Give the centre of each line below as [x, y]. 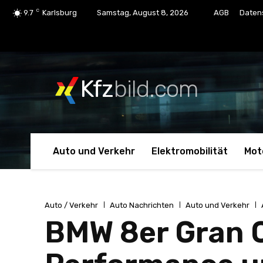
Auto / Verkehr [71, 205]
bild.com [156, 89]
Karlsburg [60, 13]
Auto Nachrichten [142, 205]
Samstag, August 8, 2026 [143, 13]
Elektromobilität [190, 151]
